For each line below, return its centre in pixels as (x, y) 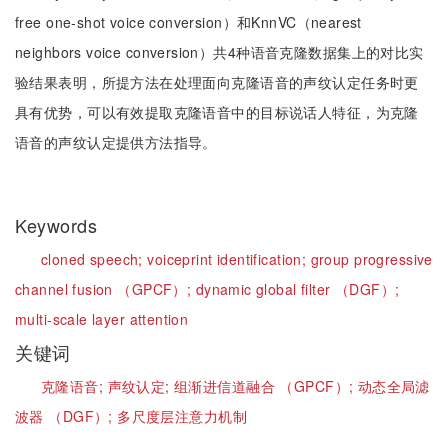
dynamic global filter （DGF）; (297, 289)
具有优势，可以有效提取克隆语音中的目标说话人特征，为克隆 (217, 112)
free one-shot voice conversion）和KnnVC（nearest (188, 22)
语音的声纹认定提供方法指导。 (116, 142)
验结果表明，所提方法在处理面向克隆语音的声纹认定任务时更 (217, 82)
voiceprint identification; (229, 259)
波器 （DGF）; (66, 416)
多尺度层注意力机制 (182, 416)
